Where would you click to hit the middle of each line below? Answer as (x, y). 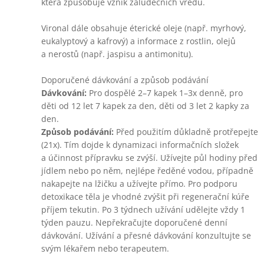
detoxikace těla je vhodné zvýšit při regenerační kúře (145, 197)
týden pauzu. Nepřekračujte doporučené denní (134, 222)
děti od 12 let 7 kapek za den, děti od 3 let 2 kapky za (145, 106)
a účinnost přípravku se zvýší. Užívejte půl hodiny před (149, 158)
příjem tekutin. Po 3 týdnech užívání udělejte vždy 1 (143, 209)
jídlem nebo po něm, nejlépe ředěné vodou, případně (147, 171)
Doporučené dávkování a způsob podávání (125, 80)
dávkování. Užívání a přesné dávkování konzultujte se (146, 235)
